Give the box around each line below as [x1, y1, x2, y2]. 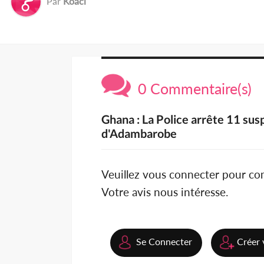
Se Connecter [136, 236, 192, 247]
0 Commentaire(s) [131, 80, 252, 98]
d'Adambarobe [101, 126, 177, 141]
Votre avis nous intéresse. [101, 185, 228, 199]
